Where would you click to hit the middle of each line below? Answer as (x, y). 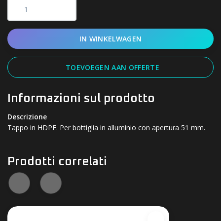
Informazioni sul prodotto (81, 98)
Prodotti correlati (57, 162)
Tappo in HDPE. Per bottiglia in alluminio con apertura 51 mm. (106, 127)
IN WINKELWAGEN (110, 38)
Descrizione (27, 116)
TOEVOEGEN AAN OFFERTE (112, 67)
